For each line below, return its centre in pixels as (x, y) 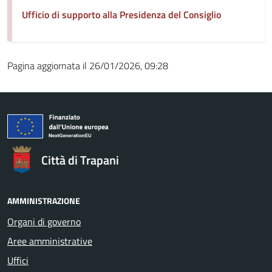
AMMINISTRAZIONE (44, 200)
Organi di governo (44, 221)
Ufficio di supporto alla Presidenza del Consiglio (121, 14)
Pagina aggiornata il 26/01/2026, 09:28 (88, 65)
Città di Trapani (80, 160)
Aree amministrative (50, 241)
